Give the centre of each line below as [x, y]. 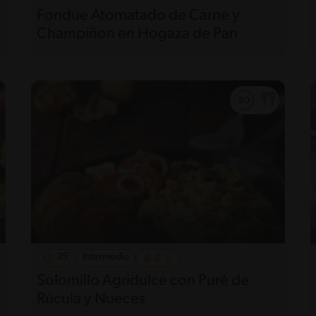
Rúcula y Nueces [91, 300]
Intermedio [105, 257]
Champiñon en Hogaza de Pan [137, 34]
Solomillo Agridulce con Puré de [142, 281]
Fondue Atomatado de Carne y [138, 16]
